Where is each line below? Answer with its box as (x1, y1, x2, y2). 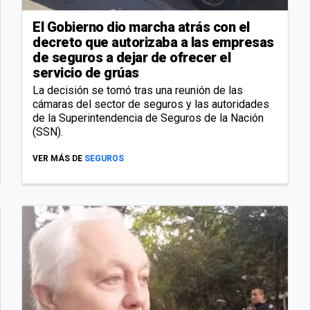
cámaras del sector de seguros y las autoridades (33, 98, 269, 111)
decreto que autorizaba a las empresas (33, 34, 274, 51)
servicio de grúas (33, 64, 139, 82)
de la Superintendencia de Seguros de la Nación (33, 111, 264, 125)
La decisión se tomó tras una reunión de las (33, 84, 243, 98)
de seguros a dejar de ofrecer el (33, 49, 230, 66)
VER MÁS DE (33, 154, 82, 164)
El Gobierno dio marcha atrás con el (33, 19, 250, 36)
